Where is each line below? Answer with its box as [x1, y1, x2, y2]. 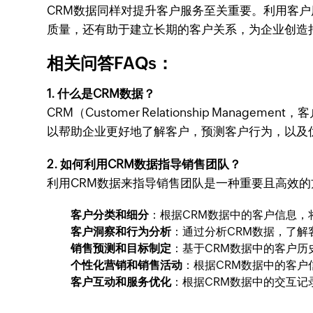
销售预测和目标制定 [71, 242, 172, 255]
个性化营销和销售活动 [71, 259, 183, 272]
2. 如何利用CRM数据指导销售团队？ [47, 157, 242, 171]
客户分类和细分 [71, 208, 150, 221]
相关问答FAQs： [47, 54, 174, 73]
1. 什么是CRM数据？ [47, 87, 156, 101]
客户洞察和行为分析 [71, 225, 172, 238]
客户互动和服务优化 [71, 275, 172, 289]
